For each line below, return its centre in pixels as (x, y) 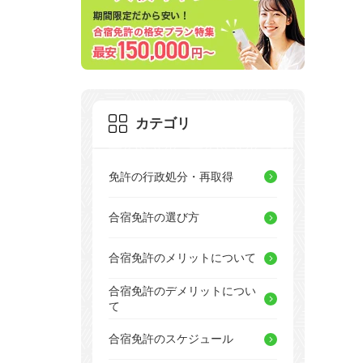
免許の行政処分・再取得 (171, 176)
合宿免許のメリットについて (182, 258)
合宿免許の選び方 (154, 218)
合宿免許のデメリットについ (182, 290)
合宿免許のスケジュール (171, 339)
